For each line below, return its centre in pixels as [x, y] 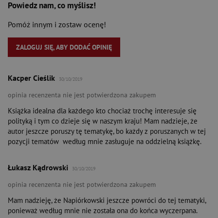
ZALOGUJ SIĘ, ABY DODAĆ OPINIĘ [64, 47]
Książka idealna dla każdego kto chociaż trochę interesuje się [102, 111]
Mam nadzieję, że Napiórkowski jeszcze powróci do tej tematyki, [107, 200]
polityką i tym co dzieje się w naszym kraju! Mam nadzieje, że [103, 121]
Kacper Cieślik [31, 78]
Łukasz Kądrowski [38, 168]
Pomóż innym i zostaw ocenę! [57, 25]
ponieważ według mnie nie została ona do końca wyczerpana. [102, 211]
